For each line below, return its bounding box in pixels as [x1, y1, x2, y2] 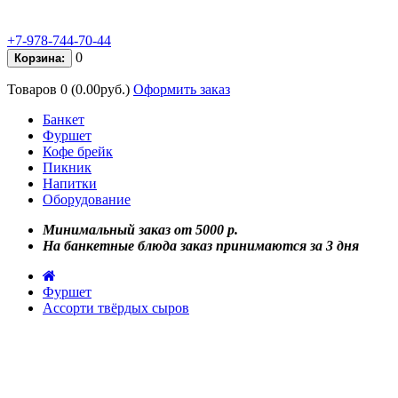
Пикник [43, 160, 92, 175]
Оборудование [43, 192, 131, 207]
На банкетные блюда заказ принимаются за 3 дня [43, 238, 359, 253]
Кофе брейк [43, 144, 113, 159]
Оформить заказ [133, 82, 230, 97]
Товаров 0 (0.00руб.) [7, 82, 130, 97]
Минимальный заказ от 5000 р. [43, 222, 238, 237]
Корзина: [14, 52, 65, 65]
